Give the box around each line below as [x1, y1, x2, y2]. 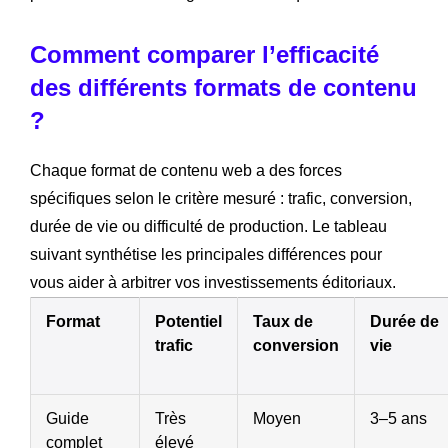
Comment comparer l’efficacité [30, 41, 379, 69]
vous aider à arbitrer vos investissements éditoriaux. [30, 274, 396, 292]
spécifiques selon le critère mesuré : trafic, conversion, [30, 190, 412, 208]
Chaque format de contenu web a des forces [30, 162, 342, 180]
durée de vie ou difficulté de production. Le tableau [30, 218, 387, 236]
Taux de [253, 313, 313, 331]
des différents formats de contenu [30, 74, 417, 102]
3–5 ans [370, 410, 427, 428]
